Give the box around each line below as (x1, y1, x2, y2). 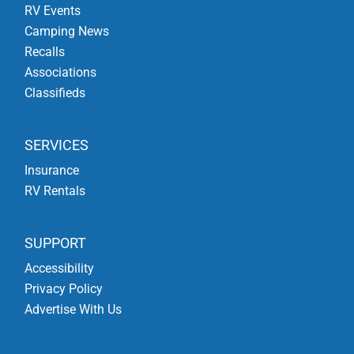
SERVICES (24, 136, 89, 153)
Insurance (24, 162, 80, 178)
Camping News (24, 23, 110, 39)
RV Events (24, 2, 81, 18)
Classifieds (24, 85, 86, 100)
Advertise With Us (24, 302, 122, 318)
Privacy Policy (24, 281, 104, 297)
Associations (24, 64, 97, 80)
